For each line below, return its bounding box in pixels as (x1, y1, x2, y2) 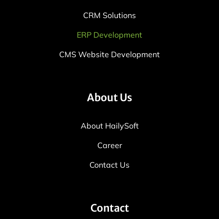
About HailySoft (80, 121, 139, 131)
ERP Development (77, 30, 142, 40)
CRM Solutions (83, 10, 136, 21)
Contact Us (89, 160, 130, 170)
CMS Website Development (59, 49, 160, 60)
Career (97, 140, 122, 151)
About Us (87, 91, 132, 105)
